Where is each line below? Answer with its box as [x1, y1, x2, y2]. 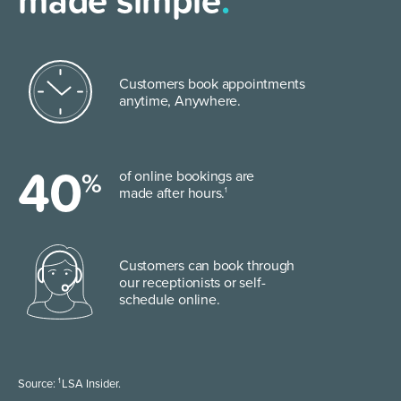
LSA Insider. [62, 377, 121, 391]
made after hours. [119, 184, 226, 202]
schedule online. [119, 291, 220, 309]
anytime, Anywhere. [119, 92, 242, 110]
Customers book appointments [119, 75, 306, 93]
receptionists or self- [142, 274, 266, 292]
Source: [18, 377, 58, 391]
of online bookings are [119, 167, 255, 185]
